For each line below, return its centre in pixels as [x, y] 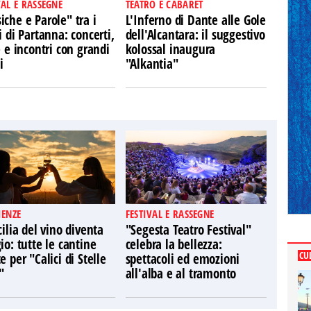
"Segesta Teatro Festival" [188, 230]
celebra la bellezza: [174, 244]
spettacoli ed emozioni [183, 259]
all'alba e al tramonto [181, 274]
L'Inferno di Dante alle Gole [196, 20]
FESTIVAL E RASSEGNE [170, 214]
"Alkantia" [152, 64]
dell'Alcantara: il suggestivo [195, 35]
